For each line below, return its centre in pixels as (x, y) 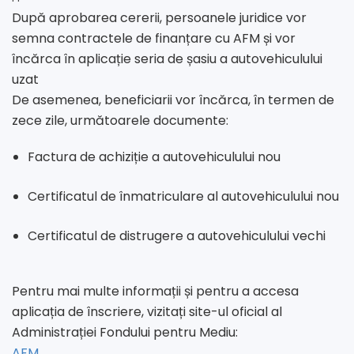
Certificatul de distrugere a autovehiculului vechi (177, 236)
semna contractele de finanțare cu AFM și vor (154, 39)
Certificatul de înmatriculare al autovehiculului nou (183, 197)
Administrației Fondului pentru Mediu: (125, 333)
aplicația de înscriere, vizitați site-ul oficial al (147, 312)
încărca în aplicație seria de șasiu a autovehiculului (167, 59)
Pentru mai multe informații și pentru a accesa (155, 292)
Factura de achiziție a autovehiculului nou (154, 157)
